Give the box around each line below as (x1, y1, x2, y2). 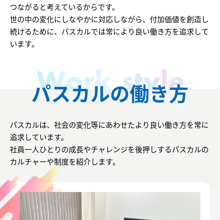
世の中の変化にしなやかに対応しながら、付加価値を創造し (10, 14, 209, 25)
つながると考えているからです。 (10, 1, 119, 12)
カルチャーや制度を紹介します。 (10, 156, 120, 167)
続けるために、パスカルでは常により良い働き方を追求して (10, 26, 209, 37)
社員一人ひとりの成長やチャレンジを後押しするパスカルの (10, 144, 209, 155)
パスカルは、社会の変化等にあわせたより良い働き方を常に (10, 119, 209, 130)
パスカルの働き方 (31, 79, 189, 108)
